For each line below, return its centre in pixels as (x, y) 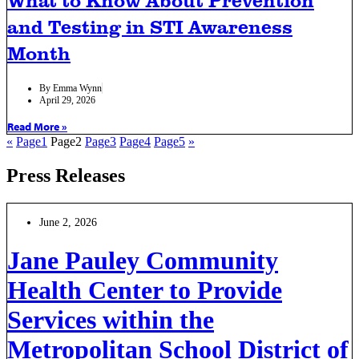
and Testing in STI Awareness (150, 26)
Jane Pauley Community (143, 260)
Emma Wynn (77, 88)
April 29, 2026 (67, 100)
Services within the (111, 319)
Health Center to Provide (145, 290)
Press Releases (66, 175)
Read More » (37, 126)
